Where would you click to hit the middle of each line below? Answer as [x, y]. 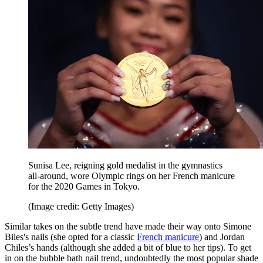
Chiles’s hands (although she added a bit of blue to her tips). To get [128, 248]
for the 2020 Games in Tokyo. [84, 187]
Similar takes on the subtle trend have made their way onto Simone [128, 227]
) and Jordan [222, 237]
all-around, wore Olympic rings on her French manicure [131, 176]
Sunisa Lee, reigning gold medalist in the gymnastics [125, 166]
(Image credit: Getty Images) [81, 207]
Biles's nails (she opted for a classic [71, 237]
